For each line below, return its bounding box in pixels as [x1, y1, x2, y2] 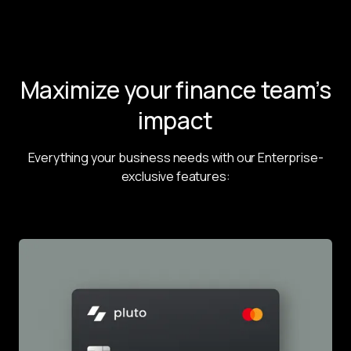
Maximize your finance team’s [20, 73, 331, 106]
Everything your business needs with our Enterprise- [27, 148, 324, 166]
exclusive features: [121, 167, 230, 185]
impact [138, 103, 213, 136]
